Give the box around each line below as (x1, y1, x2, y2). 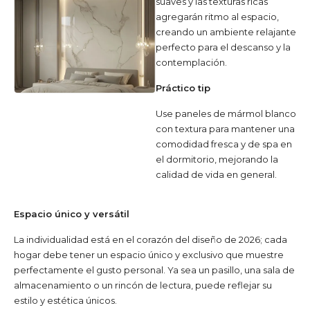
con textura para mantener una (155, 122, 295, 134)
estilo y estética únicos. (14, 294, 117, 306)
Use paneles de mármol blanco (155, 107, 296, 119)
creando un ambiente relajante (155, 26, 296, 37)
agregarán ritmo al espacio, (155, 10, 279, 22)
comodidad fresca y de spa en (155, 138, 292, 149)
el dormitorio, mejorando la (155, 153, 278, 165)
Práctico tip (155, 82, 210, 93)
